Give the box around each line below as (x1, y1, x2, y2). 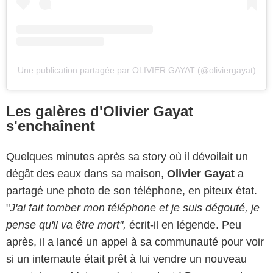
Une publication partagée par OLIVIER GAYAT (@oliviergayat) (17, 65, 256, 75)
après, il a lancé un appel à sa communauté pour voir (6, 235, 264, 248)
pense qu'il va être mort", (6, 218, 126, 231)
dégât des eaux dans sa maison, (6, 167, 167, 180)
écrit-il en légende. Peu (126, 218, 241, 231)
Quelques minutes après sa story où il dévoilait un (6, 150, 248, 163)
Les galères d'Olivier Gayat (6, 102, 193, 119)
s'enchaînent (6, 117, 95, 134)
